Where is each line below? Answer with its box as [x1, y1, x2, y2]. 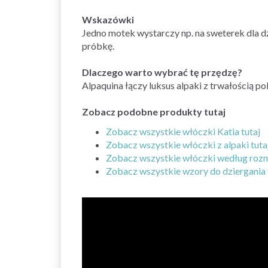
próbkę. [82, 39, 114, 51]
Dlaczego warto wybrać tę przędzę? [82, 66, 242, 78]
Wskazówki [82, 13, 134, 25]
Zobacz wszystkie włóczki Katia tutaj [106, 125, 260, 137]
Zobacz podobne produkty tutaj [82, 105, 226, 117]
